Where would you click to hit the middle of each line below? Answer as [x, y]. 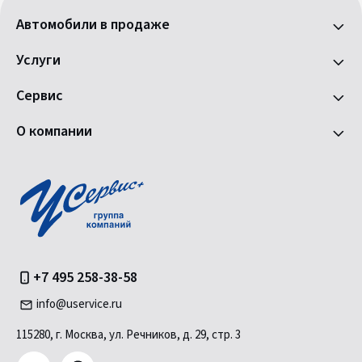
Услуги [38, 61]
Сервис [40, 96]
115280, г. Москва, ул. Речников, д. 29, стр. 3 [128, 335]
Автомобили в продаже [93, 25]
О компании [54, 132]
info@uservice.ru [79, 305]
